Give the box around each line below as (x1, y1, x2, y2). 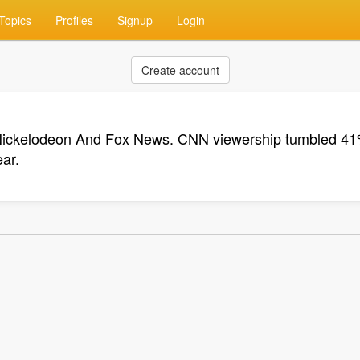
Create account (141, 62, 219, 78)
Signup (117, 12, 153, 28)
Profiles (55, 12, 93, 28)
